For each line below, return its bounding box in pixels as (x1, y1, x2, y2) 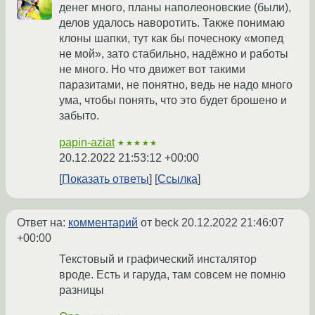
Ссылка (157, 173, 198, 186)
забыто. (59, 110, 99, 122)
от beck (138, 217, 181, 229)
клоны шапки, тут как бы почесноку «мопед (59, 32, 283, 45)
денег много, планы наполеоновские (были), (59, 1, 291, 14)
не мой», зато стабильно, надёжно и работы (59, 48, 288, 60)
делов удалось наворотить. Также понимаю (59, 17, 285, 30)
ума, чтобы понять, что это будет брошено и (59, 94, 287, 107)
